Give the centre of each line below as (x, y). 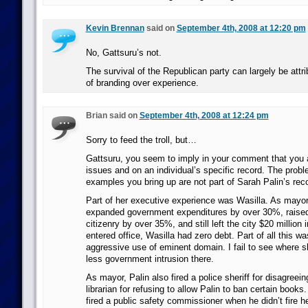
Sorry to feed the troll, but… (141, 140)
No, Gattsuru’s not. (123, 53)
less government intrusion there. (150, 259)
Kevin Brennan (115, 28)
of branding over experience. (142, 83)
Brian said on (112, 115)
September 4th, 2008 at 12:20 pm (241, 28)
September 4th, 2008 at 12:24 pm (204, 115)
